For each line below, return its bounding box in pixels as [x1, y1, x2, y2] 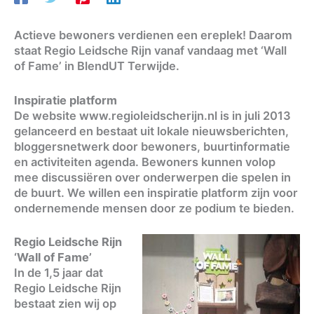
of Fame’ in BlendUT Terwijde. [14, 59, 179, 74]
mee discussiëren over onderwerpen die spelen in [14, 170, 291, 184]
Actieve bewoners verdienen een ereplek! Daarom [14, 28, 292, 43]
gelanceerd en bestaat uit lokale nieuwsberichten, [14, 123, 289, 138]
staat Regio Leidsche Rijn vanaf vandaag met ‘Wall [14, 43, 287, 58]
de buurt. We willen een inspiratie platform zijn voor [14, 185, 298, 200]
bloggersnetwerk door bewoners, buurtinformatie [14, 139, 290, 153]
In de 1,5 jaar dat [14, 265, 103, 280]
